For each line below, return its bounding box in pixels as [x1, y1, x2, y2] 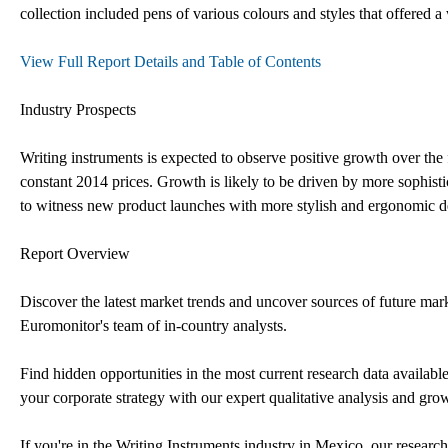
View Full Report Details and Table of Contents [20, 52, 321, 70]
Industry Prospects [20, 100, 136, 118]
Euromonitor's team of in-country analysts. [20, 316, 287, 334]
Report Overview [20, 244, 130, 262]
